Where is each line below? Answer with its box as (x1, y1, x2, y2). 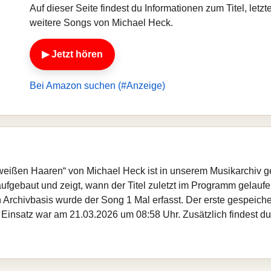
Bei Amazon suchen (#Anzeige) (30, 80, 165, 91)
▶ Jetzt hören (42, 49, 103, 59)
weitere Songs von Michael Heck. (30, 18, 173, 28)
